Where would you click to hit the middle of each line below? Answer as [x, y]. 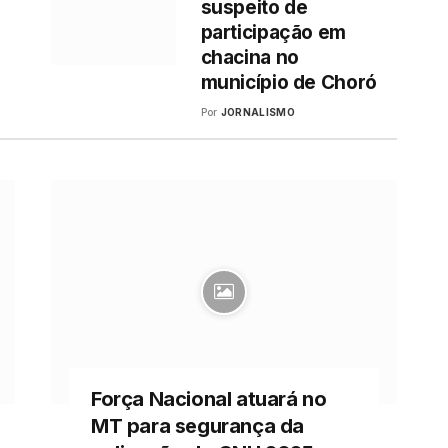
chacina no [249, 58]
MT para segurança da [197, 425]
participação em [273, 33]
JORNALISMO [257, 112]
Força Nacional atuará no [208, 398]
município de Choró [288, 83]
